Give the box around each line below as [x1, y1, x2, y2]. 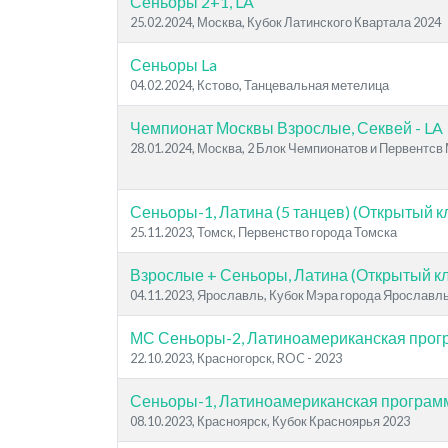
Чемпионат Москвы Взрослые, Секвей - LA [130, 118, 443, 137]
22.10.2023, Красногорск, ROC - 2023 [130, 350, 342, 366]
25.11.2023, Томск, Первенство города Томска [130, 224, 397, 240]
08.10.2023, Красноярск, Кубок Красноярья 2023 [130, 413, 410, 429]
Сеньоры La [130, 55, 217, 74]
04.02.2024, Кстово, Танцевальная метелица [130, 77, 389, 93]
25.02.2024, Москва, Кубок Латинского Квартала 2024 [130, 14, 441, 30]
